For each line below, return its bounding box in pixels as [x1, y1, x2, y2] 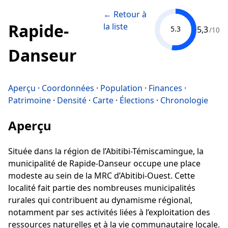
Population [100, 82, 142, 94]
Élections [120, 94, 154, 106]
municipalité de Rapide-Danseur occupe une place [8, 157, 201, 169]
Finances [149, 82, 182, 94]
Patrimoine [8, 94, 51, 106]
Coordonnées [42, 82, 94, 94]
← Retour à [103, 9, 147, 20]
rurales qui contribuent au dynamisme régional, [8, 194, 192, 206]
